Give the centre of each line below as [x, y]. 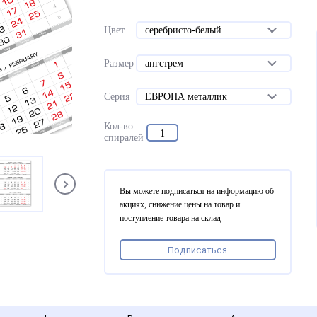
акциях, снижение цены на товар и [180, 204]
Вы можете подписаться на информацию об [197, 191]
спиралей [124, 138]
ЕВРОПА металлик [186, 97]
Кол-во [119, 126]
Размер [119, 63]
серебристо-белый [183, 30]
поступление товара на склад [171, 218]
